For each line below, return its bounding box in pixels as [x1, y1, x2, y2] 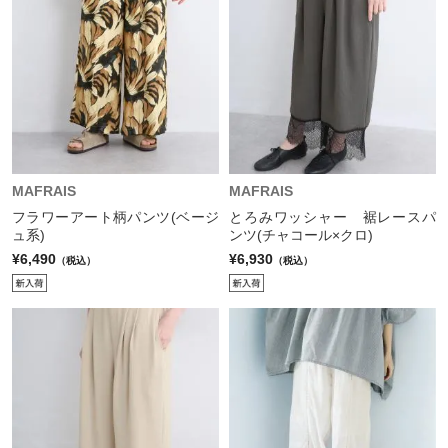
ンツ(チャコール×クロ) [229, 227, 373, 244]
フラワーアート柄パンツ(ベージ [12, 209, 219, 226]
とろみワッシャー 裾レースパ [229, 209, 436, 226]
